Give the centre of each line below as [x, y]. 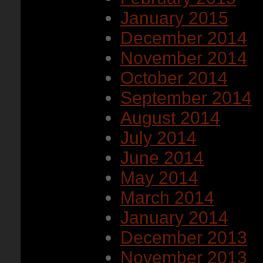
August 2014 [170, 118]
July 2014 [159, 138]
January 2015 [174, 18]
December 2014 [184, 38]
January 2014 [174, 218]
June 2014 [162, 158]
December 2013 [184, 237]
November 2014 [184, 58]
